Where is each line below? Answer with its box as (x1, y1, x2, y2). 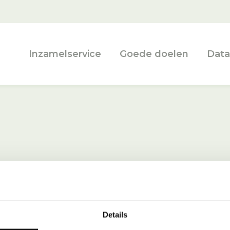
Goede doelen (120, 48, 189, 60)
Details (102, 210, 128, 219)
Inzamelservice (29, 48, 102, 60)
